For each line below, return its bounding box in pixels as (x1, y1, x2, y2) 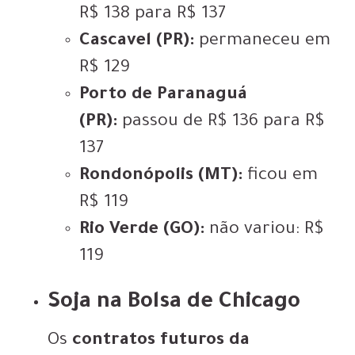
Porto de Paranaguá (79, 86, 247, 106)
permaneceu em (199, 32, 330, 52)
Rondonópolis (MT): (79, 167, 242, 187)
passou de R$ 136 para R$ (122, 113, 325, 133)
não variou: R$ (204, 221, 324, 241)
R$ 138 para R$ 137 (79, 6, 226, 25)
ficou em (242, 167, 318, 187)
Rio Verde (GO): (79, 221, 204, 241)
